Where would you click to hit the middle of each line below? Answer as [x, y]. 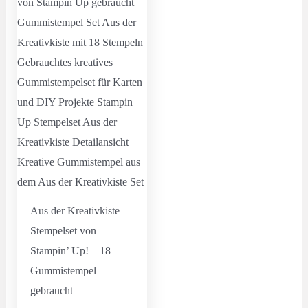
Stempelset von [63, 230]
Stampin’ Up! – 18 [70, 250]
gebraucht [51, 290]
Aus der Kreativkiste [75, 210]
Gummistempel [63, 270]
